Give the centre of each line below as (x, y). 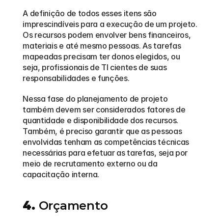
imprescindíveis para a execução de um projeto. (110, 24)
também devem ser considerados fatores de (104, 110)
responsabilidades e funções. (78, 78)
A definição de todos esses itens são (90, 13)
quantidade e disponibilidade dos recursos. (100, 120)
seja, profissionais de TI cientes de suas (95, 67)
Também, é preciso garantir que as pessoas (102, 131)
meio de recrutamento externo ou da (90, 164)
